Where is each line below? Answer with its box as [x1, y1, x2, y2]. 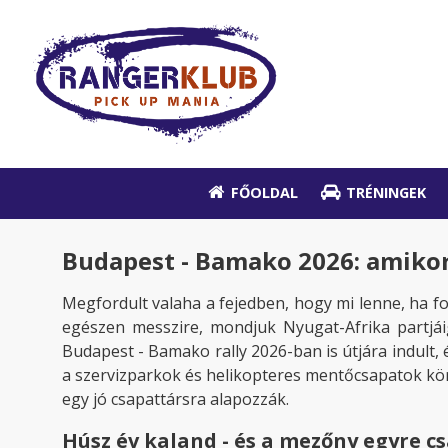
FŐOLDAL [231, 183, 299, 203]
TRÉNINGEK [346, 183, 427, 203]
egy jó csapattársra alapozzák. [62, 387, 289, 410]
